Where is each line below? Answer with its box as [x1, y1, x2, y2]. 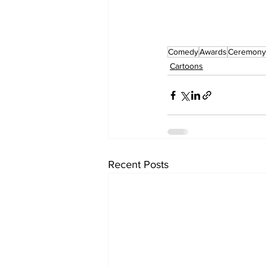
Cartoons [170, 61, 203, 71]
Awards [199, 47, 227, 56]
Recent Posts [108, 159, 169, 170]
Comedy [168, 47, 198, 56]
